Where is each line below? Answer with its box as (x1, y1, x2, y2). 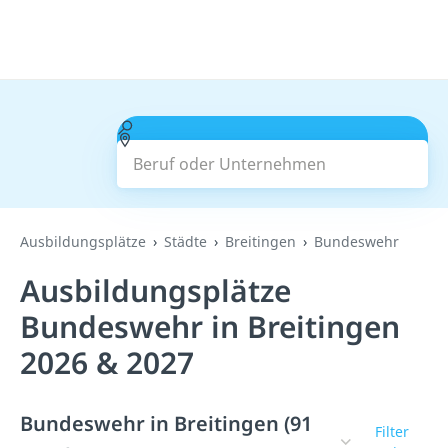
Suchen (244, 141, 301, 163)
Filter (374, 422, 409, 441)
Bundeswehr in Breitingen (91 (20, 410, 312, 437)
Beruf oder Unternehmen (132, 116, 325, 138)
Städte (164, 232, 207, 251)
